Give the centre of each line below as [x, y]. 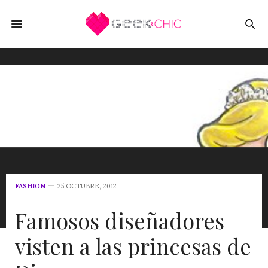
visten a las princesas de [133, 246]
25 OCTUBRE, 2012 [87, 186]
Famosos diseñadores [120, 220]
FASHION [30, 186]
